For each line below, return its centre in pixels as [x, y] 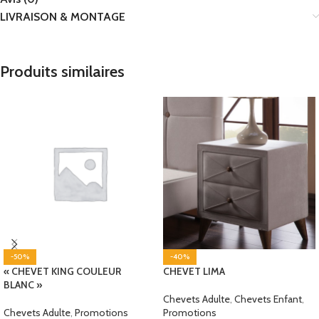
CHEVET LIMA [194, 272]
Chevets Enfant [268, 299]
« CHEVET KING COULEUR [62, 272]
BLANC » [23, 285]
